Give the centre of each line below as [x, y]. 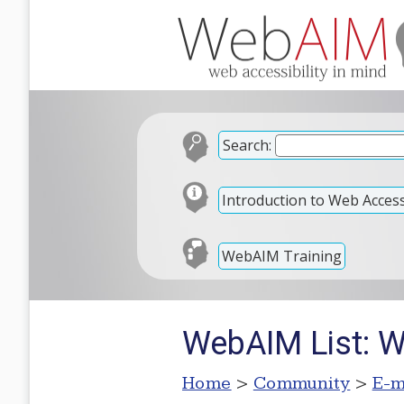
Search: [247, 145]
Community [302, 383]
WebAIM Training [282, 256]
